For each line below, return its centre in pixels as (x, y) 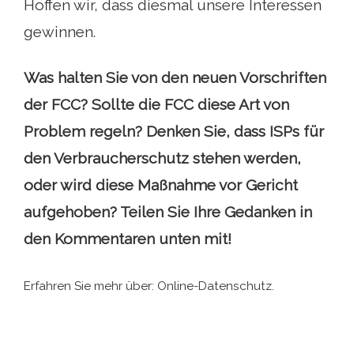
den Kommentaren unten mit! (128, 239)
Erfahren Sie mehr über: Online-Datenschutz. (149, 286)
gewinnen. (60, 32)
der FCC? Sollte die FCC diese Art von (156, 105)
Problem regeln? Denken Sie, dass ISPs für (174, 132)
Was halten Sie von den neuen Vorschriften (175, 78)
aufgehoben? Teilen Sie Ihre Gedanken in (168, 212)
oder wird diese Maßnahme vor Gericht (161, 185)
